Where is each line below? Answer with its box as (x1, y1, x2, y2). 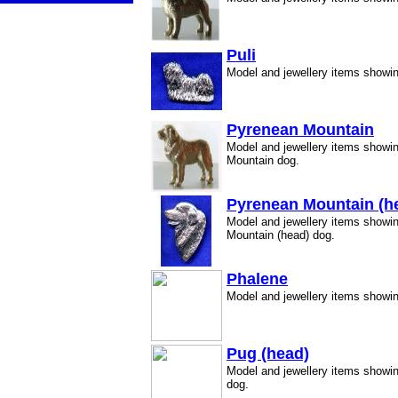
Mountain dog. (227, 154, 299, 167)
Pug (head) (227, 345, 309, 362)
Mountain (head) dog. (227, 228, 335, 242)
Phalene (227, 270, 288, 288)
